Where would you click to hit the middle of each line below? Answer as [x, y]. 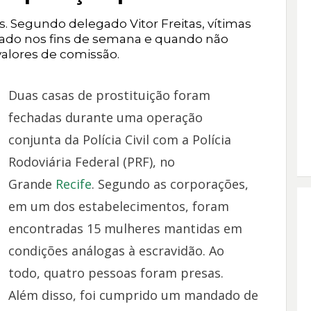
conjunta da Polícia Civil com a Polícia [119, 140]
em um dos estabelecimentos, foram [118, 206]
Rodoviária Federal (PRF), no [91, 162]
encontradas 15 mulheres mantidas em [125, 228]
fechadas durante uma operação [105, 117]
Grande [32, 184]
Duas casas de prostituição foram [109, 95]
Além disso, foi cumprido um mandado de [133, 295]
